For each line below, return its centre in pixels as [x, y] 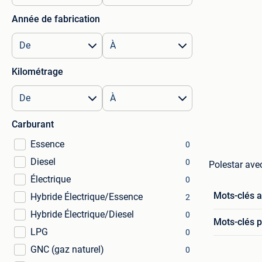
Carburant [33, 124]
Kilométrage [37, 72]
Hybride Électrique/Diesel [82, 214]
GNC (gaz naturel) [67, 249]
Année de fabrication [56, 19]
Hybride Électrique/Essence [87, 197]
